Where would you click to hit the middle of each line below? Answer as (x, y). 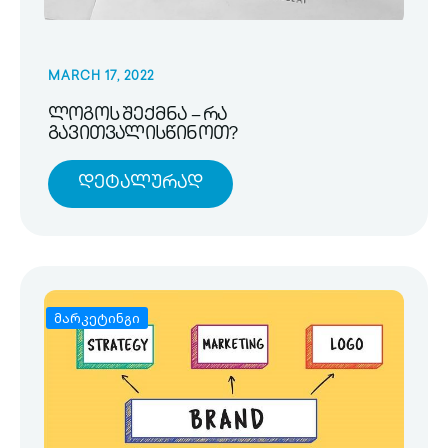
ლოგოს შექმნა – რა (138, 115)
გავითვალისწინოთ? (143, 134)
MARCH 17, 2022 (101, 77)
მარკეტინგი (97, 317)
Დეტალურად (140, 183)
